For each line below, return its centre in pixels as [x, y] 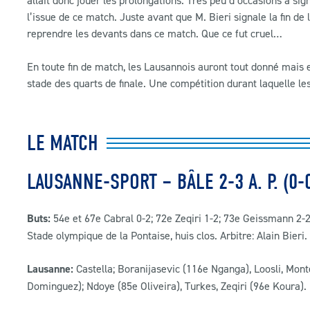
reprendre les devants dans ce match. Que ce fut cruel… [155, 34]
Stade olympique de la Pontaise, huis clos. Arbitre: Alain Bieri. [167, 236]
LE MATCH [63, 143]
